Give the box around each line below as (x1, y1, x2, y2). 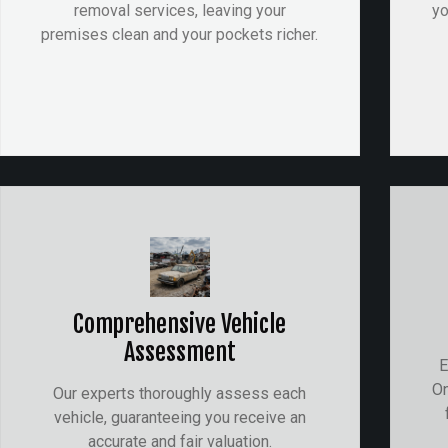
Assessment (123, 336, 236, 367)
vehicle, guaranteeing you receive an (53, 407, 306, 427)
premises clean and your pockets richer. (41, 24, 319, 44)
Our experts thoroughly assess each (53, 383, 307, 403)
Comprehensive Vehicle (73, 308, 287, 339)
